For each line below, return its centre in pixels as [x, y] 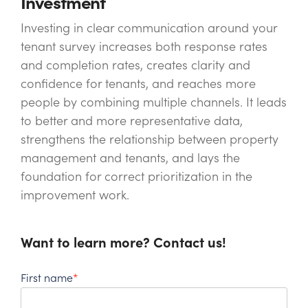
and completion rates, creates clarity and [135, 65]
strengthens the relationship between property [150, 140]
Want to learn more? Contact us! [123, 243]
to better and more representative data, [132, 121]
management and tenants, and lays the [130, 158]
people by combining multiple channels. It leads [154, 102]
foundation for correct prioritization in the [136, 177]
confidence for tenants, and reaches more [138, 84]
